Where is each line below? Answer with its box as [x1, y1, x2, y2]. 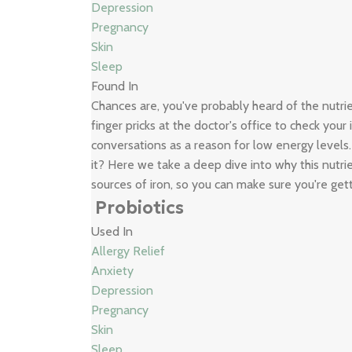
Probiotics [95, 197, 185, 218]
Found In [91, 79, 139, 93]
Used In [91, 224, 134, 239]
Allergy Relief [91, 244, 166, 258]
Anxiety [91, 263, 134, 278]
